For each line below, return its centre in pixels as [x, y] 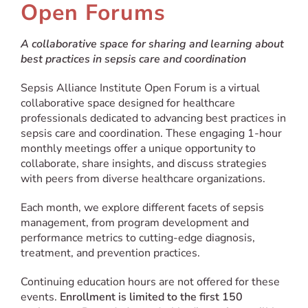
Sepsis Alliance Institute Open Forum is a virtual [140, 88]
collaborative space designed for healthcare [128, 103]
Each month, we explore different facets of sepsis [142, 207]
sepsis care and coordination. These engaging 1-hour [151, 133]
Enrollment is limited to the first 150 [151, 297]
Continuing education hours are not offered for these [150, 282]
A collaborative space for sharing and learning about [152, 44]
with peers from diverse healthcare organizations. [143, 178]
